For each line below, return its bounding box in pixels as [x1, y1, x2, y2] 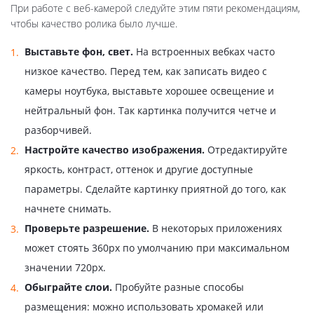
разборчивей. [25, 123, 92, 137]
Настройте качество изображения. [25, 143, 205, 157]
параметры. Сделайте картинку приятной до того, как [25, 182, 286, 196]
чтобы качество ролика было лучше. [11, 17, 177, 31]
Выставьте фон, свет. [25, 45, 133, 59]
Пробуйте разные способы [112, 280, 244, 294]
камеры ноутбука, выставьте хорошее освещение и [25, 84, 274, 98]
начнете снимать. [25, 202, 111, 216]
